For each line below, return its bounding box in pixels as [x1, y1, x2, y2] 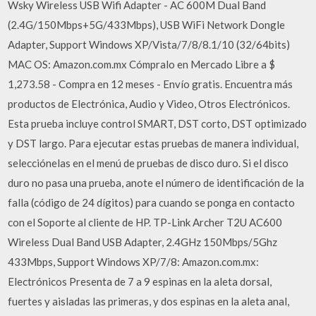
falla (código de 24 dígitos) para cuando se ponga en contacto [8, 196, 296, 209]
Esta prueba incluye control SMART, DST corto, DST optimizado [8, 117, 308, 130]
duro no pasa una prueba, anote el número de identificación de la [8, 176, 305, 189]
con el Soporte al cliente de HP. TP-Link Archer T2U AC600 [8, 216, 283, 229]
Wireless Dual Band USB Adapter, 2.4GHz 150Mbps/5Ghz [8, 236, 278, 248]
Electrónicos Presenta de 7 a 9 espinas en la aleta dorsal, [8, 275, 272, 288]
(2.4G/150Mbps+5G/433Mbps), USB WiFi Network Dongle [8, 18, 286, 31]
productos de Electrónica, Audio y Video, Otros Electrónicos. [8, 97, 291, 110]
